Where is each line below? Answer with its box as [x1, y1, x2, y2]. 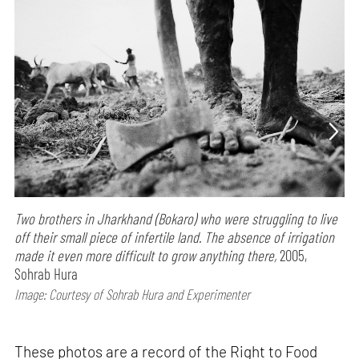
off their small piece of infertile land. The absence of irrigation [14, 228, 335, 247]
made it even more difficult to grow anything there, [14, 246, 277, 265]
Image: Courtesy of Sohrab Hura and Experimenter [14, 285, 251, 304]
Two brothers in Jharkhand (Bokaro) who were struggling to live [14, 209, 338, 228]
